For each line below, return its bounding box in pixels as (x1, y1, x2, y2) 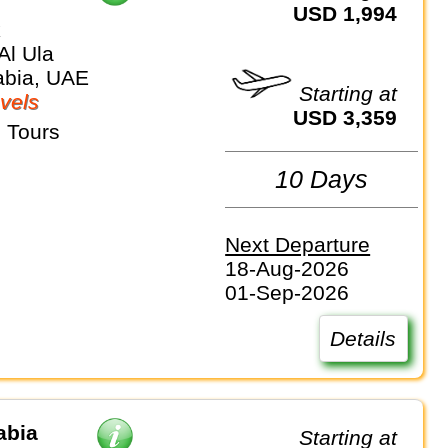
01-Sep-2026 (225, 280, 350, 304)
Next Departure (225, 232, 371, 256)
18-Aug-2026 (225, 256, 350, 280)
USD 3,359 (308, 106, 398, 130)
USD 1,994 (308, 2, 398, 26)
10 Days (275, 165, 369, 194)
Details (330, 326, 397, 350)
